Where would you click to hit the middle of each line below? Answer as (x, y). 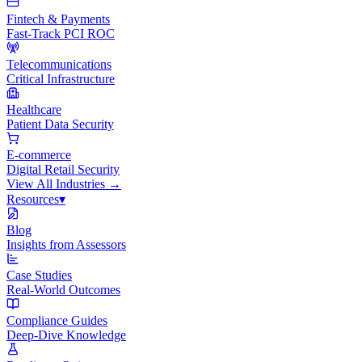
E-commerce (39, 155)
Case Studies (39, 275)
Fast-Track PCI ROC (61, 34)
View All (31, 184)
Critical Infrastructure (61, 79)
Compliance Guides (57, 320)
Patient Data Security (60, 124)
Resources (33, 199)
